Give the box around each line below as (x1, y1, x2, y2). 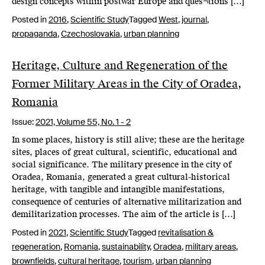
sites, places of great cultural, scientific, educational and (12, 147, 237, 158)
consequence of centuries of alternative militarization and (12, 196, 241, 208)
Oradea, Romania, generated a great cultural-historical (12, 172, 230, 183)
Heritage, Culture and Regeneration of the (12, 59, 228, 72)
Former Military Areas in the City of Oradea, (12, 77, 241, 91)
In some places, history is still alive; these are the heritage (12, 134, 244, 146)
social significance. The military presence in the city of (12, 159, 232, 170)
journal (182, 14, 207, 25)
